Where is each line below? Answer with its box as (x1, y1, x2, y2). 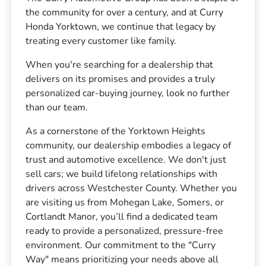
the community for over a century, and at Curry (26, 6, 224, 19)
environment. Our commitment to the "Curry (26, 239, 216, 252)
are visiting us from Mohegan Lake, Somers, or (26, 196, 224, 209)
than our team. (26, 101, 88, 114)
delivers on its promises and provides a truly (26, 72, 216, 85)
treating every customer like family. (26, 34, 177, 47)
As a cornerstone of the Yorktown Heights (26, 125, 206, 138)
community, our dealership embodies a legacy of (26, 139, 232, 152)
